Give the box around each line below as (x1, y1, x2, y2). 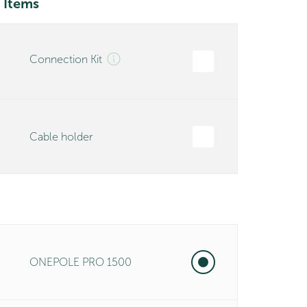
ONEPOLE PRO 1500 (29, 256, 132, 269)
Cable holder (29, 130, 93, 143)
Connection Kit (29, 53, 102, 66)
